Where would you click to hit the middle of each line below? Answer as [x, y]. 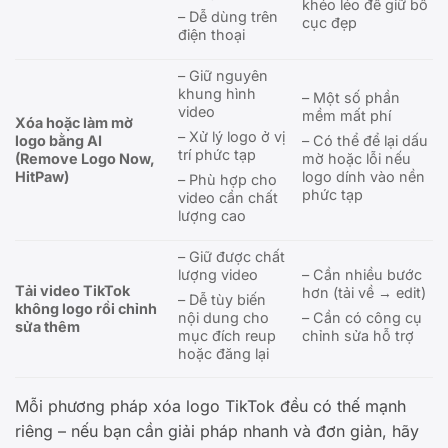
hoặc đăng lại [224, 353]
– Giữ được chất [232, 256]
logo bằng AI [58, 140]
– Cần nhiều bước [362, 274]
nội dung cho [224, 317]
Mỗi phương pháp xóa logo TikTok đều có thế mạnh [210, 405]
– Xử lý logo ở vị [232, 136]
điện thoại [212, 34]
